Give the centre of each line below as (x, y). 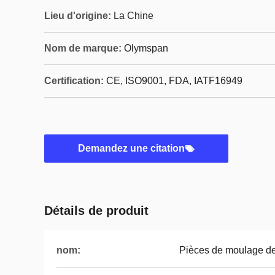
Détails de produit (96, 211)
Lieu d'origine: (78, 16)
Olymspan (146, 48)
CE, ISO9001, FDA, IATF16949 (174, 81)
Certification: (74, 81)
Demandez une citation (131, 148)
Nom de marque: (83, 48)
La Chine (134, 16)
